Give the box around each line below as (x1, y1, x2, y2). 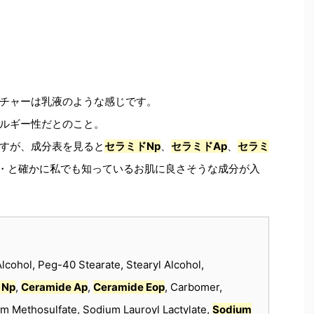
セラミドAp (171, 139, 227, 153)
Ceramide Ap (21, 280, 88, 294)
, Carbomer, (165, 280, 222, 294)
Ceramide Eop (93, 280, 165, 294)
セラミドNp (104, 139, 161, 153)
